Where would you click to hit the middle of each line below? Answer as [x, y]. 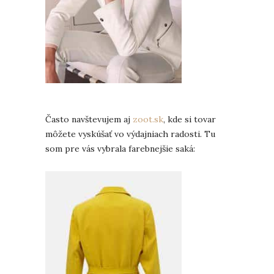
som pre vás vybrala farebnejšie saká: [120, 148]
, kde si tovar [190, 119]
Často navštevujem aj [89, 119]
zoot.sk [148, 119]
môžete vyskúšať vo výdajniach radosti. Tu [130, 134]
